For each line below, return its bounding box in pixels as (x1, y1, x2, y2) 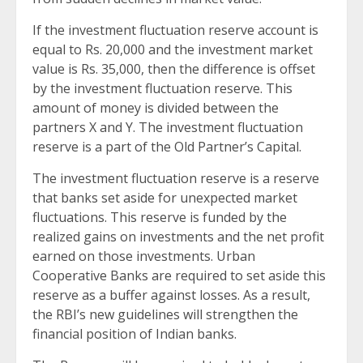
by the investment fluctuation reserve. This (32, 79, 293, 98)
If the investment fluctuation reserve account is (32, 21, 318, 40)
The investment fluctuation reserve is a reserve (32, 169, 319, 188)
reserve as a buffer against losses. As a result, (32, 286, 310, 305)
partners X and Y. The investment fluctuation (32, 118, 303, 137)
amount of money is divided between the (32, 99, 279, 117)
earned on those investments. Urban (32, 247, 255, 266)
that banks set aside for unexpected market (32, 189, 297, 207)
